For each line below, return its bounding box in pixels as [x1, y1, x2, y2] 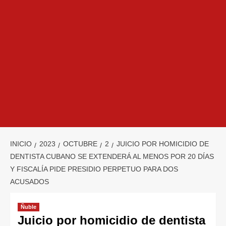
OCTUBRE [63, 140, 97, 148]
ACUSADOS [10, 178, 49, 186]
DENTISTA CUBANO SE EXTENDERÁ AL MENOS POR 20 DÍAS [10, 152, 214, 161]
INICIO [10, 140, 32, 148]
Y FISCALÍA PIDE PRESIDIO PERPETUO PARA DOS [10, 165, 178, 174]
